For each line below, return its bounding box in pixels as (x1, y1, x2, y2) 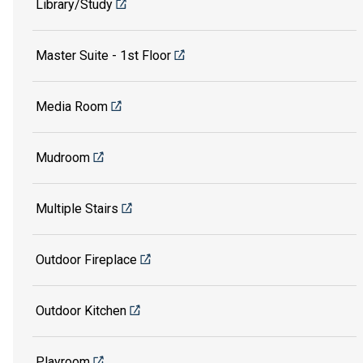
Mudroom (36, 149, 90, 165)
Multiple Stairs (36, 200, 118, 216)
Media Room (36, 98, 108, 114)
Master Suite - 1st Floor (36, 47, 171, 63)
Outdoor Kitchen (36, 302, 126, 318)
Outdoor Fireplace (36, 251, 137, 267)
